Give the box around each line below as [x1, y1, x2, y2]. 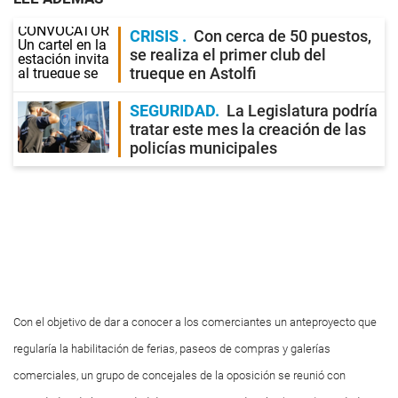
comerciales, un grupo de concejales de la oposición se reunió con [13, 369, 346, 382]
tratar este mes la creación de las [130, 120, 366, 139]
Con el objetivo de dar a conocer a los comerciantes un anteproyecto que [13, 315, 377, 329]
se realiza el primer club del [130, 45, 326, 64]
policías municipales [130, 139, 277, 157]
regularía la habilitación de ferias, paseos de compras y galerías [13, 342, 330, 355]
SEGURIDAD [130, 101, 215, 120]
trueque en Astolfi [130, 64, 256, 83]
